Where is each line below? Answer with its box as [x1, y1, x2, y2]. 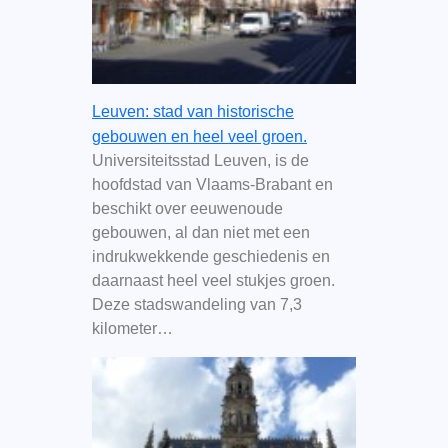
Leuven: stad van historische [91, 103, 294, 121]
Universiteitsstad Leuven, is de [91, 152, 309, 170]
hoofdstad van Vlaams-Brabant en [91, 176, 333, 194]
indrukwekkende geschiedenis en [91, 248, 330, 266]
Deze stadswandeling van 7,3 [91, 296, 302, 314]
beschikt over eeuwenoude [91, 200, 283, 218]
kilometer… [91, 320, 173, 338]
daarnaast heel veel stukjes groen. [91, 272, 335, 290]
